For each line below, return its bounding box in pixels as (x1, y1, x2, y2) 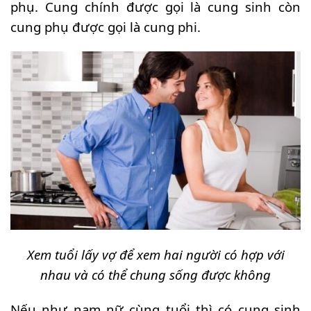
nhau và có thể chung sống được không (40, 265, 271, 283)
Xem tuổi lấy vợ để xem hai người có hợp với (26, 245, 285, 263)
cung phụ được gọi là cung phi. (10, 17, 201, 35)
